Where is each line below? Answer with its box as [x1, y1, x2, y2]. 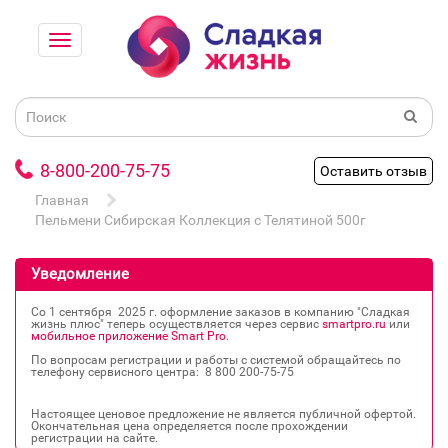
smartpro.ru [322, 317, 386, 332]
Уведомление [31, 265, 129, 284]
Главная [35, 192, 89, 209]
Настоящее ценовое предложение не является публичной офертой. [31, 407, 416, 422]
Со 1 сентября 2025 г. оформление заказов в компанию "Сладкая [31, 305, 410, 320]
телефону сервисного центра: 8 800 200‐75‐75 [31, 365, 294, 380]
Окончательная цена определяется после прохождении [31, 419, 348, 434]
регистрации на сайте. [31, 431, 158, 446]
